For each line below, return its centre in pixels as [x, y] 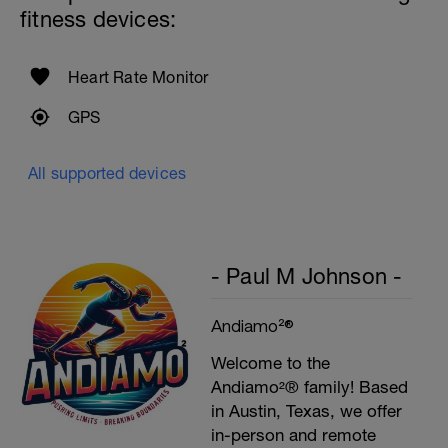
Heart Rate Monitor [138, 77]
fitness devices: [98, 19]
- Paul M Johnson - [306, 276]
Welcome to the [270, 363]
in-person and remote [293, 435]
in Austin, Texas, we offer [306, 411]
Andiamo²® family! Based [309, 387]
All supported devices [107, 173]
